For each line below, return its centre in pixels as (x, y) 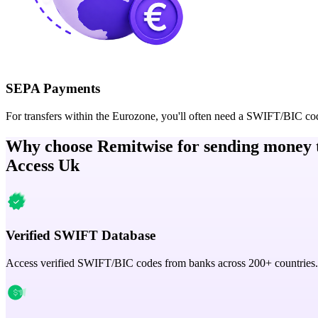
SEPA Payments (53, 88)
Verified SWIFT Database (81, 236)
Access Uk (43, 165)
